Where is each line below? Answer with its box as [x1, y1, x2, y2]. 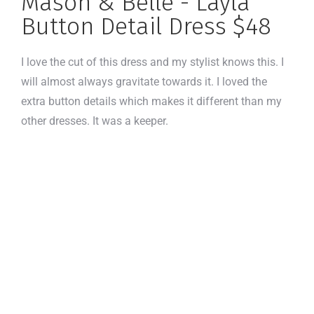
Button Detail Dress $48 [21, 11, 271, 41]
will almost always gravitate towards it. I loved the [21, 74, 267, 88]
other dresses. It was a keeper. [21, 114, 171, 128]
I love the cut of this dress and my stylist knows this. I [21, 55, 284, 69]
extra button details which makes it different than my [21, 94, 282, 108]
